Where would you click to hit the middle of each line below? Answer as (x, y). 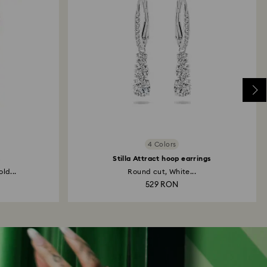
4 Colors (162, 144)
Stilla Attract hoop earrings (162, 159)
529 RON (162, 185)
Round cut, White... (162, 172)
